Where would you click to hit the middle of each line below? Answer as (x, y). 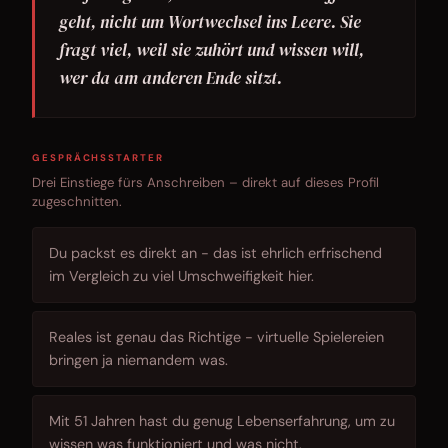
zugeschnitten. (77, 202)
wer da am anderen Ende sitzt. (170, 79)
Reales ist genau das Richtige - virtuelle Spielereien (216, 337)
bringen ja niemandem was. (138, 360)
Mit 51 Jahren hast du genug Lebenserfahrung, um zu (222, 421)
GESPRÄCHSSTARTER (98, 158)
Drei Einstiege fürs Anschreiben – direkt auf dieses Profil (205, 183)
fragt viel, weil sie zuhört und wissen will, (211, 51)
